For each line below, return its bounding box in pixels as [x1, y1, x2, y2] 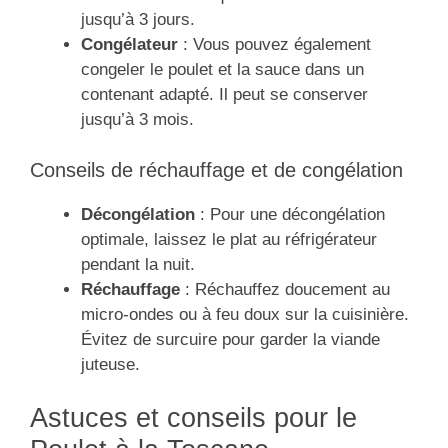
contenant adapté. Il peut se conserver [81, 85, 368, 105]
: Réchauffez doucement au [180, 279, 390, 299]
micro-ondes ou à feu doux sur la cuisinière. [81, 304, 409, 324]
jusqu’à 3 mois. [81, 110, 194, 130]
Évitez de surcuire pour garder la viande [81, 329, 380, 349]
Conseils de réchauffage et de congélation [30, 158, 403, 181]
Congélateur [81, 35, 178, 55]
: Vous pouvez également [178, 35, 371, 55]
